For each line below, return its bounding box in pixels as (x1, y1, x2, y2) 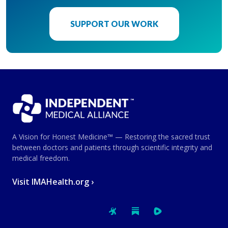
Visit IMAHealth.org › (12, 176, 94, 187)
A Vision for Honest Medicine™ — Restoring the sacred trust (12, 131, 210, 141)
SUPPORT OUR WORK (70, 18, 158, 28)
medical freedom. (12, 153, 70, 163)
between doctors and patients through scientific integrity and (12, 142, 212, 152)
